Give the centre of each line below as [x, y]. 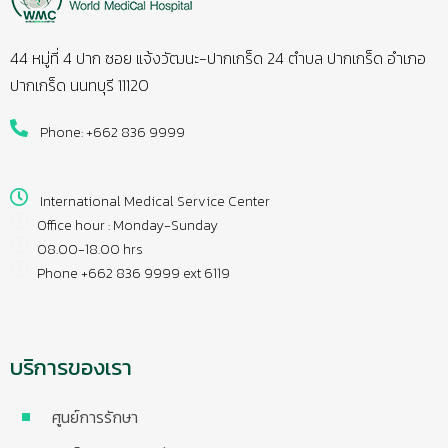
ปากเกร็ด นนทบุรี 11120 [79, 85]
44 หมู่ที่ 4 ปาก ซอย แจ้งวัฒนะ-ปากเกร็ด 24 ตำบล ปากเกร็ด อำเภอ [218, 58]
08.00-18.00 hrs [85, 250]
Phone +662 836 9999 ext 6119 [129, 274]
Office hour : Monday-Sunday [123, 226]
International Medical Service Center [149, 202]
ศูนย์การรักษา [95, 417]
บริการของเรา [71, 368]
